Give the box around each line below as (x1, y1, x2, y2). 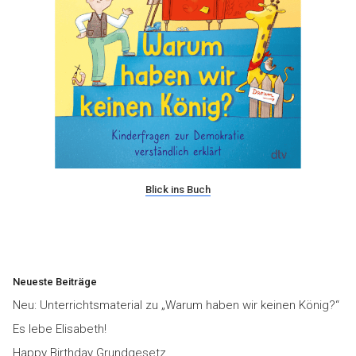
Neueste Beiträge (13, 275, 97, 288)
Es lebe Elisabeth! (13, 321, 106, 336)
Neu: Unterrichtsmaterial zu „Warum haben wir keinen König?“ (13, 297, 339, 312)
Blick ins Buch (145, 183, 211, 195)
